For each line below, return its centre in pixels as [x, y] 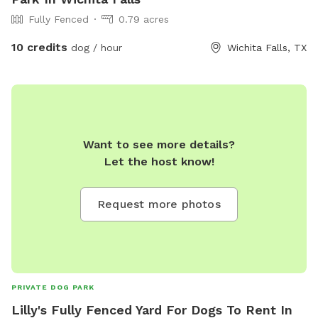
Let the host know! [159, 162]
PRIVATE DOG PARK [53, 287]
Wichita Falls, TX [267, 48]
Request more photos [159, 204]
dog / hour [95, 48]
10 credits [39, 48]
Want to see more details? [159, 145]
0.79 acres [144, 20]
